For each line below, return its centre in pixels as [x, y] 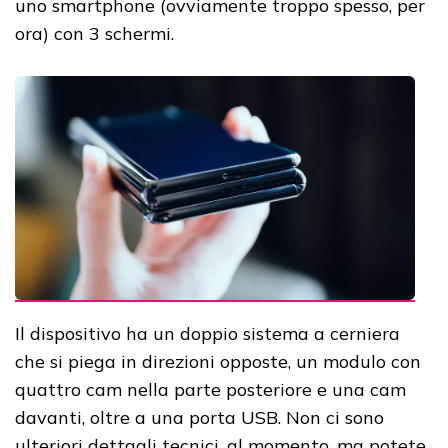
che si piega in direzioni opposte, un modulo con [218, 362]
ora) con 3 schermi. [94, 33]
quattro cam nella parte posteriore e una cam [210, 390]
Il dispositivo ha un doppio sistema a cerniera [207, 334]
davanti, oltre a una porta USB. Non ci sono [199, 418]
